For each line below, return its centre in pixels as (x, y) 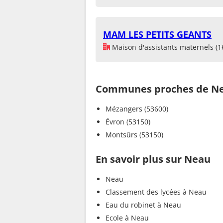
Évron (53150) (128, 121)
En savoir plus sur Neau (153, 159)
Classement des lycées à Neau (156, 192)
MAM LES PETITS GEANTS (157, 34)
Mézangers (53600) (137, 109)
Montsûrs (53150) (134, 134)
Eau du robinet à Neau (143, 205)
